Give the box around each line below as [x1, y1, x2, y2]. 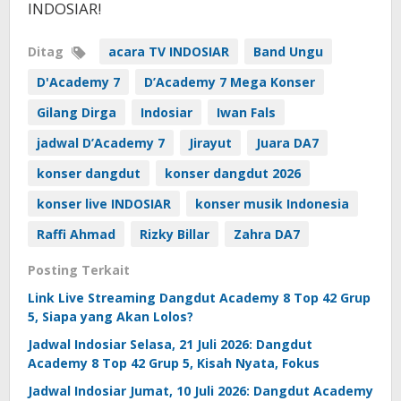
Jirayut [189, 133, 232, 151]
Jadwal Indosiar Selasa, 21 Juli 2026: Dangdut [28, 335, 312, 353]
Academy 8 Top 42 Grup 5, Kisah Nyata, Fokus [28, 354, 320, 371]
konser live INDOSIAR [37, 194, 171, 212]
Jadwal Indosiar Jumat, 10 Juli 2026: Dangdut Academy [28, 381, 373, 399]
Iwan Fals [217, 103, 276, 121]
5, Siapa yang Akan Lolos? [28, 307, 193, 325]
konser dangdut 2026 [165, 164, 301, 182]
